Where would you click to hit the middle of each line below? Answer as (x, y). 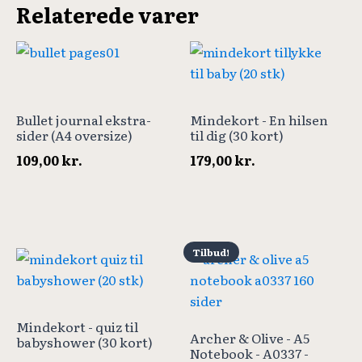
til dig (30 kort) (237, 135)
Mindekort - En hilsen (259, 119)
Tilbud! (212, 252)
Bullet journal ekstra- (84, 119)
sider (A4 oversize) (74, 135)
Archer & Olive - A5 (250, 337)
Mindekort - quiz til (77, 326)
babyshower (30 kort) (84, 341)
